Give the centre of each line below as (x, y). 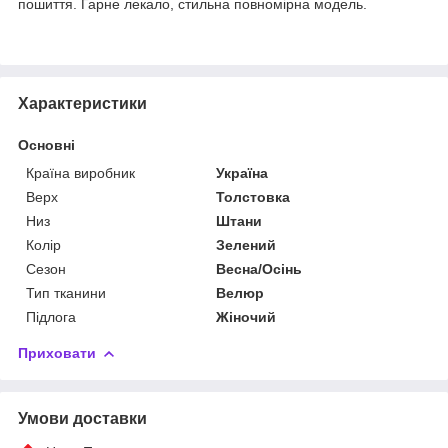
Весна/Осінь (259, 268)
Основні (46, 144)
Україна (242, 172)
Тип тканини (66, 292)
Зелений (246, 244)
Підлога (51, 316)
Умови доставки (82, 418)
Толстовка (253, 196)
